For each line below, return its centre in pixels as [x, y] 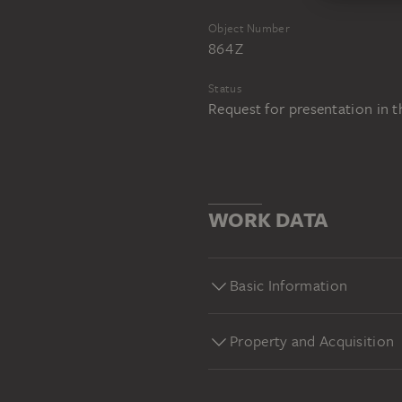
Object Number [249, 28]
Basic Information [289, 285]
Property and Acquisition [312, 341]
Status [225, 88]
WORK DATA [268, 219]
